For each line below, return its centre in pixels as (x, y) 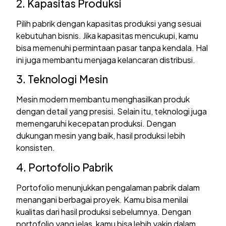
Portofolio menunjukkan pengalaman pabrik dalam (108, 187)
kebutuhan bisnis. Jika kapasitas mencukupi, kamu (107, 35)
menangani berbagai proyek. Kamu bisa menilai (102, 199)
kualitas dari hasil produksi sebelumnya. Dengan (104, 211)
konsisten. (36, 148)
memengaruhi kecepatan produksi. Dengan (96, 124)
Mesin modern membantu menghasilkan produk (103, 99)
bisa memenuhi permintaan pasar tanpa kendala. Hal (112, 47)
